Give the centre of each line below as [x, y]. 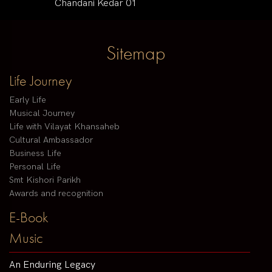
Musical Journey [42, 114]
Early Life [28, 100]
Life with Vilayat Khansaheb [64, 127]
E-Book [29, 217]
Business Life [35, 154]
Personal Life [35, 167]
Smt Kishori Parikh [45, 180]
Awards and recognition [56, 194]
